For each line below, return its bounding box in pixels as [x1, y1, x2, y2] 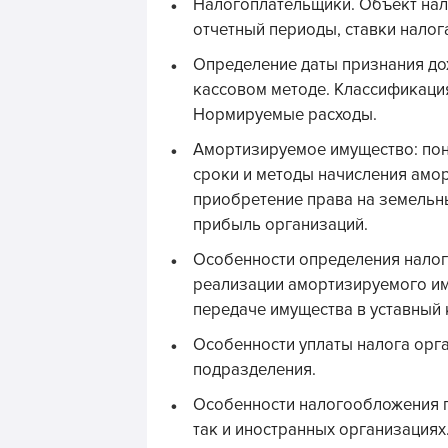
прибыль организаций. [193, 215, 368, 235]
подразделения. [193, 360, 316, 380]
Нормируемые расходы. [193, 105, 377, 125]
